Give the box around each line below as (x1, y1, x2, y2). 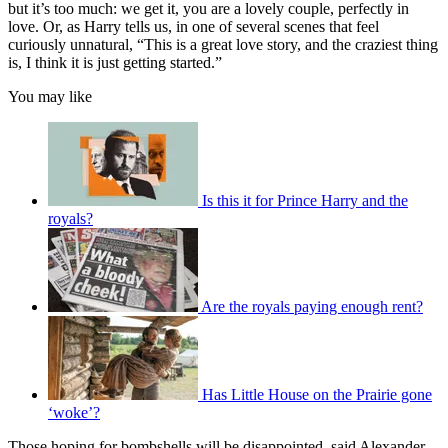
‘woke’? (48, 404, 100, 422)
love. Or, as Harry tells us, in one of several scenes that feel (8, 18, 379, 36)
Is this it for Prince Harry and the (202, 192, 408, 210)
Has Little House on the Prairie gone (202, 386, 432, 404)
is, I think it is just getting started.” (8, 54, 222, 72)
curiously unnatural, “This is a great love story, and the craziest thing (8, 36, 438, 54)
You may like (8, 88, 92, 106)
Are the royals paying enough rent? (201, 298, 423, 316)
